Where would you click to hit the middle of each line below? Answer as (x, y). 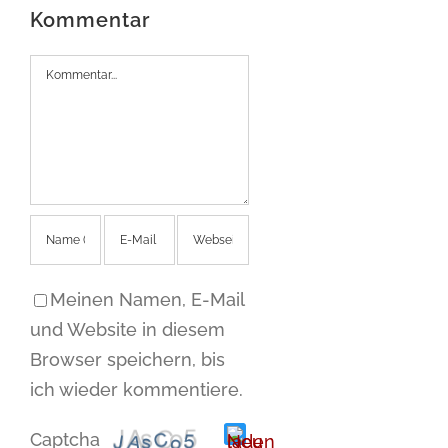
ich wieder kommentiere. (136, 389)
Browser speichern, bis (127, 359)
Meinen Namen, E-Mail (147, 299)
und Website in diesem (127, 329)
